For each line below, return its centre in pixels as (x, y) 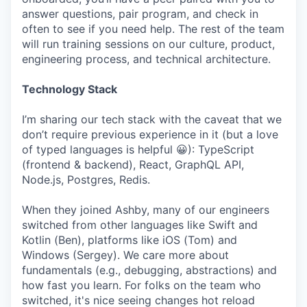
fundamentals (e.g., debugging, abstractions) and (149, 270)
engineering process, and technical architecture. (146, 59)
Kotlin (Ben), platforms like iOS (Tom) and (130, 240)
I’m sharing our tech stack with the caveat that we (152, 119)
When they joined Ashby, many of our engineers (146, 210)
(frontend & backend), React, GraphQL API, (133, 164)
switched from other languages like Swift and (140, 225)
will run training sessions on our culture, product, (148, 44)
